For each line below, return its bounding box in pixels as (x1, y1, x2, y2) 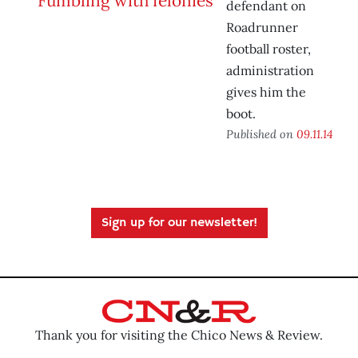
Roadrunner (226, 19, 298, 36)
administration (226, 62, 314, 79)
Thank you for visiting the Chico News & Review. (35, 326, 323, 343)
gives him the (226, 84, 306, 101)
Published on (226, 126, 296, 142)
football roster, (226, 41, 311, 58)
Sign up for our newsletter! (101, 215, 257, 232)
